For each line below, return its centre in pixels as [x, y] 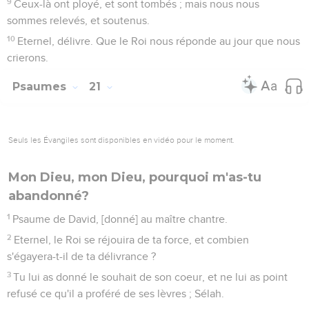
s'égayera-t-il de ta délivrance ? [81, 256]
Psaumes [41, 86]
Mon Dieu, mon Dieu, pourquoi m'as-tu [135, 177]
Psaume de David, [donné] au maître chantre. [120, 219]
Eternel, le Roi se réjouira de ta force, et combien [132, 240]
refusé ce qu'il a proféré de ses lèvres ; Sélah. [116, 293]
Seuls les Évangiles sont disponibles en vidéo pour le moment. [121, 140]
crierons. [28, 58]
